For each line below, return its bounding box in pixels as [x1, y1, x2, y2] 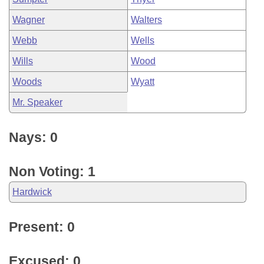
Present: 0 [9, 219, 75, 235]
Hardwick [12, 187, 52, 197]
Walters [131, 15, 162, 25]
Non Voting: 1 [9, 164, 95, 179]
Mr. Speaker [12, 97, 62, 107]
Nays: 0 [9, 130, 58, 145]
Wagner [12, 15, 45, 25]
